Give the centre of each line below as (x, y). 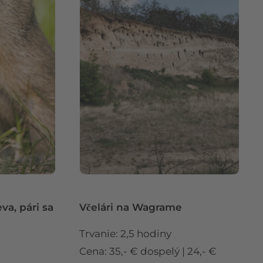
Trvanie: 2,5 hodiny (125, 233)
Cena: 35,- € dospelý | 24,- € (148, 251)
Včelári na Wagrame (131, 207)
